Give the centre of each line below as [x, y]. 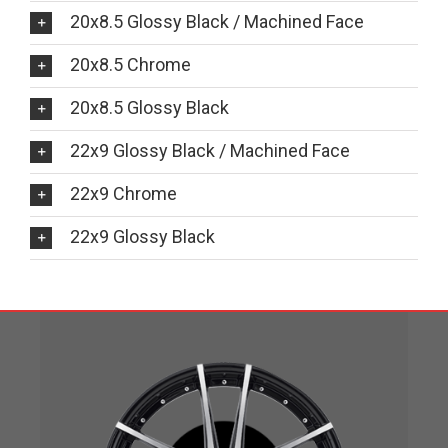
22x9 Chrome [123, 193]
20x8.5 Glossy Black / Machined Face [217, 21]
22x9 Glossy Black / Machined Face [210, 150]
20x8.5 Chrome [130, 64]
